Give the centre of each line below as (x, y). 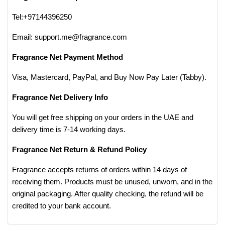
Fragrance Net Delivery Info (60, 97)
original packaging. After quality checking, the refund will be (108, 194)
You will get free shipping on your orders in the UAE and (103, 117)
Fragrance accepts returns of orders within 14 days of (99, 170)
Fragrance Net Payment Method (68, 57)
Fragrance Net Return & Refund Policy (80, 149)
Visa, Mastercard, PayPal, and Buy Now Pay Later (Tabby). (110, 77)
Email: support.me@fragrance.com (70, 37)
